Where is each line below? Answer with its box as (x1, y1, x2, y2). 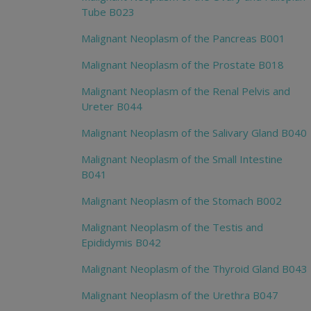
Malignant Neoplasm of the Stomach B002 (81, 194, 282, 208)
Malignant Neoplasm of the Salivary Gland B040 (81, 126, 307, 140)
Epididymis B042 (81, 235, 161, 250)
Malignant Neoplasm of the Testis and (81, 220, 263, 235)
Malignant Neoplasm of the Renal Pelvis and (81, 84, 290, 99)
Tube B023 (81, 5, 135, 19)
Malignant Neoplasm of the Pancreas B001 (81, 31, 285, 46)
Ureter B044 (81, 99, 142, 114)
